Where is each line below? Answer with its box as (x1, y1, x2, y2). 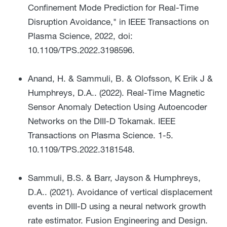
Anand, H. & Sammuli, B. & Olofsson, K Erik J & (28, 72, 213, 84)
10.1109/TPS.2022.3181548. (28, 143, 135, 155)
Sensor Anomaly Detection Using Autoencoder (28, 101, 207, 112)
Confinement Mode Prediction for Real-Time (28, 2, 199, 13)
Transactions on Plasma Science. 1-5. (28, 129, 173, 140)
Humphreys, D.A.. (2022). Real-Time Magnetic (28, 87, 205, 98)
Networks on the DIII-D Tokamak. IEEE (28, 115, 175, 126)
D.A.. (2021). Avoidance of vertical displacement (28, 186, 212, 197)
